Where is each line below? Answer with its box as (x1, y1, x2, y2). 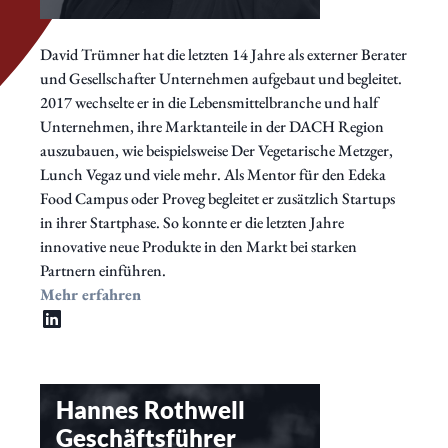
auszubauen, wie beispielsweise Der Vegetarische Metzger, (40, 139, 393, 161)
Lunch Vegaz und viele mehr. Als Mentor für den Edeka (40, 163, 386, 185)
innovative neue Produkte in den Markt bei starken (40, 235, 357, 257)
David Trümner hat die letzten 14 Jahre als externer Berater (40, 43, 407, 65)
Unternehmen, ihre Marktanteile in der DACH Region (40, 115, 384, 137)
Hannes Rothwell (56, 394, 245, 424)
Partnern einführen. (40, 259, 166, 281)
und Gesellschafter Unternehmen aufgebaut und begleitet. (40, 67, 402, 89)
